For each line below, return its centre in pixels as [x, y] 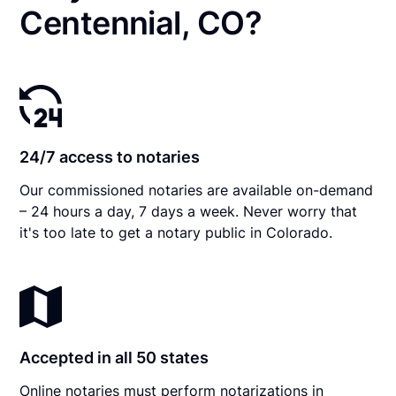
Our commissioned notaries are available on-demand [197, 190]
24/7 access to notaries [110, 156]
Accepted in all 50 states [114, 357]
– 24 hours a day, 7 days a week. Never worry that [189, 211]
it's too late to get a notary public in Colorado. [176, 232]
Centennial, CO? [141, 23]
